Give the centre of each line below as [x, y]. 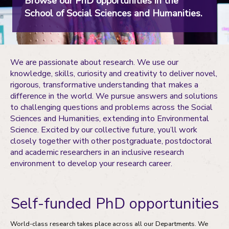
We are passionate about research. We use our [94, 62]
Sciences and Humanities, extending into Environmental [110, 119]
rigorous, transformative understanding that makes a [104, 85]
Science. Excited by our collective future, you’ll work [104, 130]
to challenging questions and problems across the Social [111, 107]
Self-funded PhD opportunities [114, 203]
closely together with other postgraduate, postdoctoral [111, 141]
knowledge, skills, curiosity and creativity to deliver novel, [114, 74]
